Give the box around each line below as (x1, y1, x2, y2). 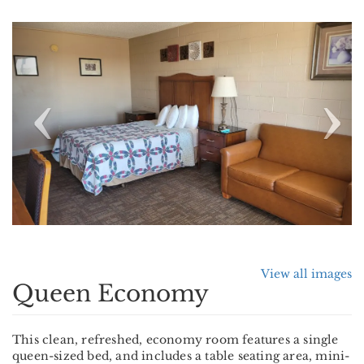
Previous (37, 23, 110, 42)
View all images (261, 266, 352, 282)
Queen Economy (12, 279, 209, 309)
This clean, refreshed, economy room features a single (12, 332, 339, 348)
